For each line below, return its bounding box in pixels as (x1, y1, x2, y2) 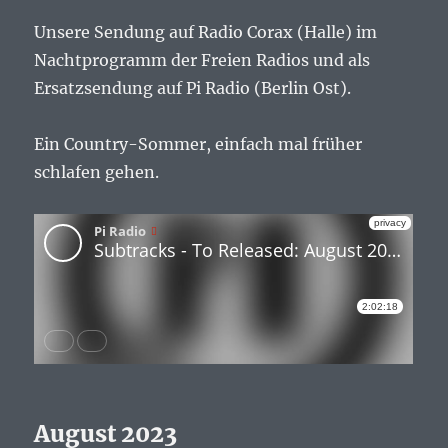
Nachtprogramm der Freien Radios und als (34, 50, 371, 71)
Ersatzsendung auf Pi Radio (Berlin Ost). (34, 78, 352, 99)
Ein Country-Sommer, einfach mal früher (34, 134, 363, 155)
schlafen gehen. (34, 162, 160, 183)
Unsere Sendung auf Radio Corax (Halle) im (34, 22, 378, 43)
